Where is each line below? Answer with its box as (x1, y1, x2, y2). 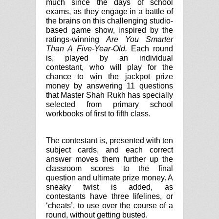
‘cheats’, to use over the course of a (46, 201, 173, 210)
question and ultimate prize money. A (46, 173, 173, 182)
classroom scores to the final (46, 164, 173, 173)
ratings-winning (46, 35, 106, 44)
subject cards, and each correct (46, 145, 173, 154)
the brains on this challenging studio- (46, 16, 173, 25)
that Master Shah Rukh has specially (46, 90, 173, 99)
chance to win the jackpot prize (46, 72, 173, 81)
